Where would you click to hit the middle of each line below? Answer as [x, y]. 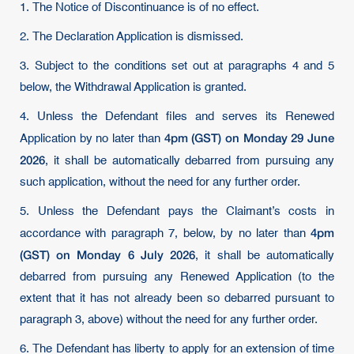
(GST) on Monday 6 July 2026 [108, 254]
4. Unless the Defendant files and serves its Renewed [177, 117]
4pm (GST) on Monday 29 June [249, 137]
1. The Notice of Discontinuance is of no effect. [139, 8]
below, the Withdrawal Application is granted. [133, 87]
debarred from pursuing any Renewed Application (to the [177, 277]
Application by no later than [92, 139]
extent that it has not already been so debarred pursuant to [177, 298]
